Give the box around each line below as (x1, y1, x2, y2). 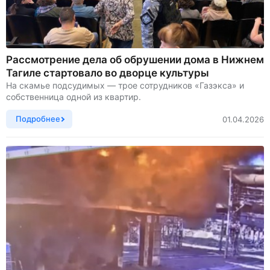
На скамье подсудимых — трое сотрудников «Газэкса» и (6, 80, 244, 91)
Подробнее (16, 114, 60, 124)
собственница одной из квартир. (6, 92, 141, 102)
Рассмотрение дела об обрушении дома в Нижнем (6, 54, 264, 66)
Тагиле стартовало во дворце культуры (6, 67, 209, 80)
